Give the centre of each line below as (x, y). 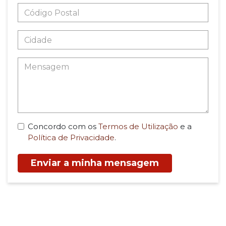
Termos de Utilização (138, 126)
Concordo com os (63, 126)
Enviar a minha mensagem (95, 163)
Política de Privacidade (71, 137)
